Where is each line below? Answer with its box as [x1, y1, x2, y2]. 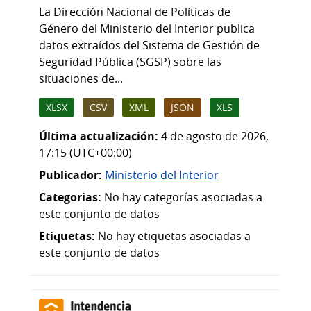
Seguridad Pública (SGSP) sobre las [39, 53, 221, 69]
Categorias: [39, 190, 101, 205]
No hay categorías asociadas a [101, 190, 262, 205]
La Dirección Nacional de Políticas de [39, 3, 230, 19]
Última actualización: [39, 128, 158, 144]
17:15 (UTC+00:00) [39, 145, 132, 161]
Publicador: [39, 167, 102, 183]
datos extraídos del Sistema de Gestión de [39, 37, 260, 53]
